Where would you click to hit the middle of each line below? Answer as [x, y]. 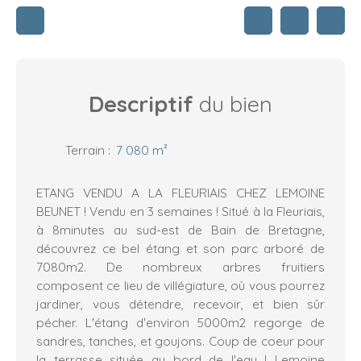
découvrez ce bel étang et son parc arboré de [180, 249]
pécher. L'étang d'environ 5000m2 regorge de [180, 323]
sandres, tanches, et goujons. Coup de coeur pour [180, 341]
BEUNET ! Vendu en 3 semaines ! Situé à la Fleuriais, [180, 212]
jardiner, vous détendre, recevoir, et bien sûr [180, 304]
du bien [233, 104]
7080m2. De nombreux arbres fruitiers [180, 267]
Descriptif [141, 104]
